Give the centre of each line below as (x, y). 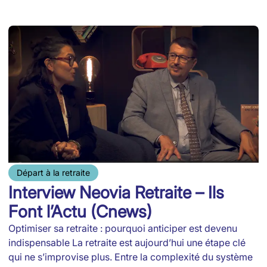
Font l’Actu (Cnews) (80, 211)
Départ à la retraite (53, 172)
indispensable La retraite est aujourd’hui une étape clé (127, 242)
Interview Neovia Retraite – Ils (116, 192)
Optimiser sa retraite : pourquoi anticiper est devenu (123, 228)
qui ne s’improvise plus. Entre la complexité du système (131, 257)
